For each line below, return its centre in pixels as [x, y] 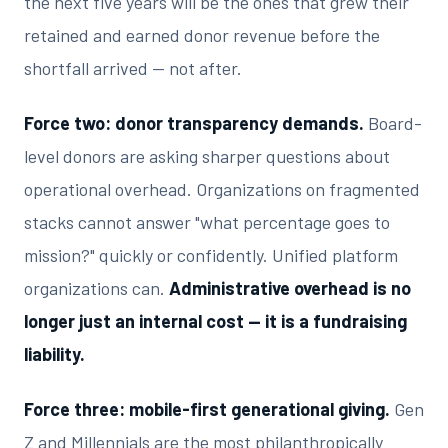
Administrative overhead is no [290, 288]
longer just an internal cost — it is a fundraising [215, 321]
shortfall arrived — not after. [133, 68]
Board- [393, 123]
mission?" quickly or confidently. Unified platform [211, 255]
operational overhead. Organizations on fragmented [222, 189]
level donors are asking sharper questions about [207, 156]
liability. [54, 354]
